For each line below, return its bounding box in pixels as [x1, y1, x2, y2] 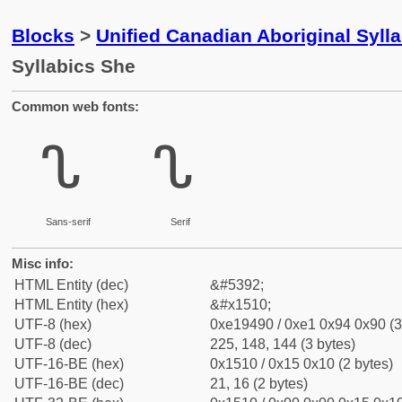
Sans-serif [45, 216, 91, 227]
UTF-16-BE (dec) [14, 376, 124, 391]
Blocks [12, 25, 74, 46]
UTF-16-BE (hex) [14, 356, 124, 371]
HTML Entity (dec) [14, 277, 128, 293]
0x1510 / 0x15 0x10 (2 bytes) [210, 356, 393, 371]
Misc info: [12, 256, 74, 271]
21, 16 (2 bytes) [210, 376, 308, 391]
